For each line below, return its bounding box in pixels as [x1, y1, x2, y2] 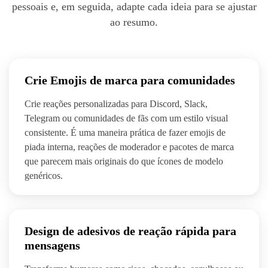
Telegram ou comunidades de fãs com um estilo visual [25, 113, 228, 124]
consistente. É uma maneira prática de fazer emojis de [25, 127, 226, 138]
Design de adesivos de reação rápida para [25, 224, 236, 238]
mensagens [25, 239, 80, 252]
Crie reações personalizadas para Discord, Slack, [25, 99, 208, 109]
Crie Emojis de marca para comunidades [25, 74, 235, 87]
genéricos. [25, 170, 63, 181]
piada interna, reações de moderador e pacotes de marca [25, 142, 234, 153]
